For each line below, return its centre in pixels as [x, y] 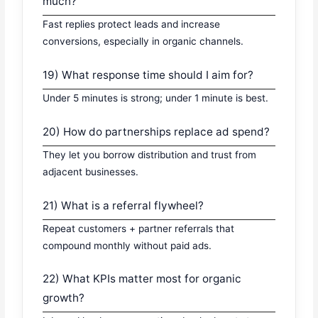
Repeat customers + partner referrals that [139, 228]
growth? [64, 298]
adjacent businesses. [91, 171]
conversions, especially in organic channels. [143, 41]
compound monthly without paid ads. [127, 245]
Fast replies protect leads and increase [132, 24]
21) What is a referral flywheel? [124, 205]
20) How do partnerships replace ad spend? [157, 131]
